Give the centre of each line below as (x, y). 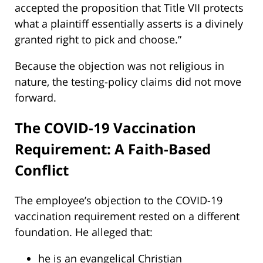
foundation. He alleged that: (84, 232)
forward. (36, 98)
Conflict (42, 170)
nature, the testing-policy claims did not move (128, 82)
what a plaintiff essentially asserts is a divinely (129, 24)
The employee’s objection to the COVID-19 (119, 200)
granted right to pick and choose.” (98, 40)
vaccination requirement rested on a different (127, 216)
